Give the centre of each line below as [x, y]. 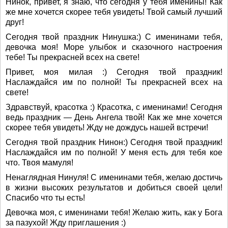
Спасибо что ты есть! [45, 198]
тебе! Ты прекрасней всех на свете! [73, 58]
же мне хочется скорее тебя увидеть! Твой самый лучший [114, 12]
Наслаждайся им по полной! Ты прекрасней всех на [114, 82]
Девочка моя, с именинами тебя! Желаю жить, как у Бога [114, 213]
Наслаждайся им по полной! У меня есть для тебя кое [114, 153]
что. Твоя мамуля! [39, 163]
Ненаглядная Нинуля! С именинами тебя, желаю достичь [114, 178]
